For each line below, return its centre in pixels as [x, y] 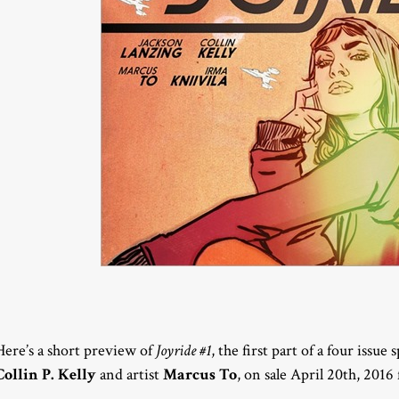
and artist [130, 374]
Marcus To [200, 374]
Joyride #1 [183, 350]
